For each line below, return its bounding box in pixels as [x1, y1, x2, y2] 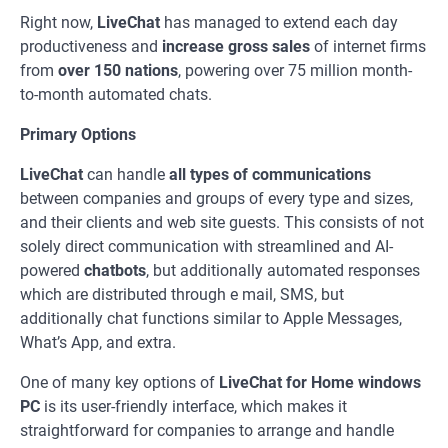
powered [20, 261, 84, 280]
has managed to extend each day [160, 13, 398, 32]
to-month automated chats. [20, 85, 212, 104]
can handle [83, 165, 169, 184]
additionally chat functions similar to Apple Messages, [20, 309, 402, 328]
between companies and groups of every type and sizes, [20, 189, 413, 208]
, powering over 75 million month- [178, 61, 412, 80]
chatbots [84, 261, 146, 280]
